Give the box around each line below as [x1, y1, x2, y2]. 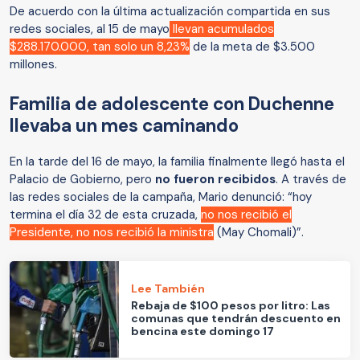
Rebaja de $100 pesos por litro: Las [131, 297, 331, 313]
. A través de [276, 171, 346, 188]
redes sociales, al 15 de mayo [10, 21, 170, 38]
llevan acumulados [170, 21, 274, 38]
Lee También [131, 280, 206, 296]
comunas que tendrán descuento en [131, 310, 342, 325]
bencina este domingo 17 [131, 323, 275, 338]
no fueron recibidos [155, 171, 276, 188]
